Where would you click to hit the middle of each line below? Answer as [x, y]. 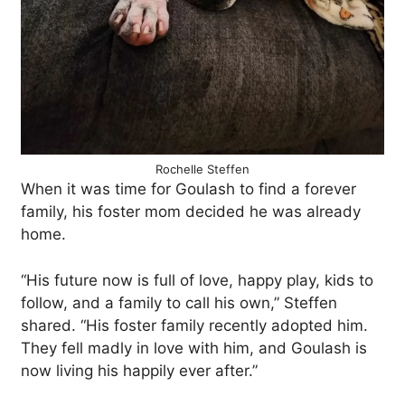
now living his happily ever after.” [139, 370]
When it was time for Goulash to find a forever [188, 189]
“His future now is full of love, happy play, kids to [197, 280]
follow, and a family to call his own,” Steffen [179, 302]
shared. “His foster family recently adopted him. [194, 325]
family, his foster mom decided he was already [191, 212]
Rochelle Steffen [202, 169]
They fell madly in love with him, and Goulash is [194, 348]
